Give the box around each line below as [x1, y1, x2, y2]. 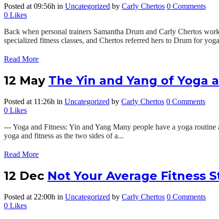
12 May [4, 73, 45, 88]
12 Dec [4, 169, 44, 183]
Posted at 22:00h [4, 193, 55, 201]
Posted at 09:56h [4, 2, 55, 11]
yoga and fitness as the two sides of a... [4, 131, 124, 140]
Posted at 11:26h [4, 97, 55, 106]
